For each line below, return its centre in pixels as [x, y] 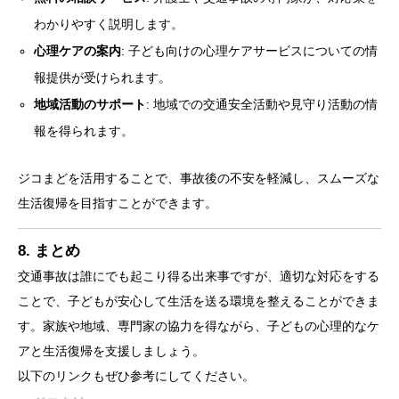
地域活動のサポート [90, 105]
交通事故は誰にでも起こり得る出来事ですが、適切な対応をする [199, 277]
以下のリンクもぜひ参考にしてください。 [136, 376]
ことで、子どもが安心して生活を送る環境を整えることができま [199, 301]
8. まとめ [49, 251]
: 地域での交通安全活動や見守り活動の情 [262, 105]
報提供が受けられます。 [103, 78]
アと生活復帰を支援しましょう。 [111, 351]
